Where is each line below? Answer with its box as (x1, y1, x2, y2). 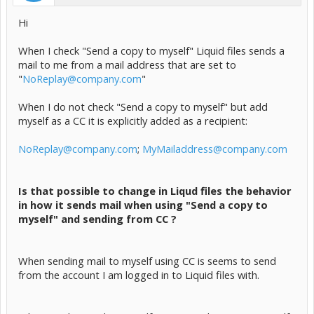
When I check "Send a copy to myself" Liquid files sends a (18, 43, 285, 57)
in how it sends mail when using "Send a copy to (18, 198, 268, 212)
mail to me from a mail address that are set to (18, 57, 236, 71)
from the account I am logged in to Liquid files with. (18, 268, 259, 282)
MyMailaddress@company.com (142, 142, 287, 156)
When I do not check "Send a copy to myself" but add (18, 100, 268, 114)
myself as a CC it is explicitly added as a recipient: (18, 114, 247, 128)
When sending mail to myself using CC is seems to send (18, 254, 276, 268)
